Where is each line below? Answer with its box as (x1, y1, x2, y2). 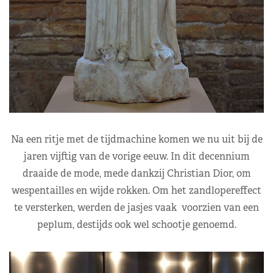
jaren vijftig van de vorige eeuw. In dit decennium (23, 149, 250, 163)
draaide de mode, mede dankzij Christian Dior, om (22, 166, 251, 180)
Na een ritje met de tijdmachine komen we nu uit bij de (10, 132, 263, 146)
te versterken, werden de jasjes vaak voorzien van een (14, 200, 259, 214)
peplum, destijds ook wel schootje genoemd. (37, 218, 236, 231)
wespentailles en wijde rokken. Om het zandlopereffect (12, 183, 261, 197)
